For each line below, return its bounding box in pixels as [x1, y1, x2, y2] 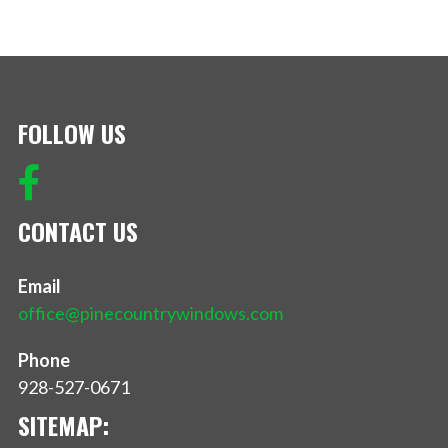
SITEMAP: [18, 406, 109, 443]
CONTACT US [18, 212, 138, 249]
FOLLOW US [18, 115, 126, 152]
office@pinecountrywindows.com [18, 301, 283, 324]
